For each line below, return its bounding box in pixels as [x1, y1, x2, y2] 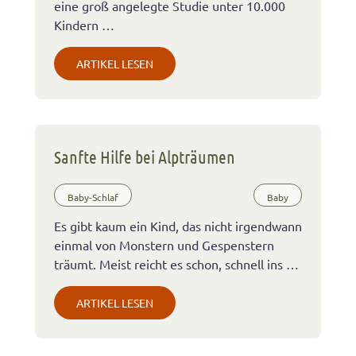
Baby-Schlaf [68, 190, 118, 203]
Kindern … [54, 17, 114, 33]
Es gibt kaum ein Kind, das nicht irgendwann [54, 218, 302, 234]
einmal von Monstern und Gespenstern [54, 237, 274, 253]
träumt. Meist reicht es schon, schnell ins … [54, 256, 299, 273]
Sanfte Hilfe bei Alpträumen [54, 146, 235, 167]
